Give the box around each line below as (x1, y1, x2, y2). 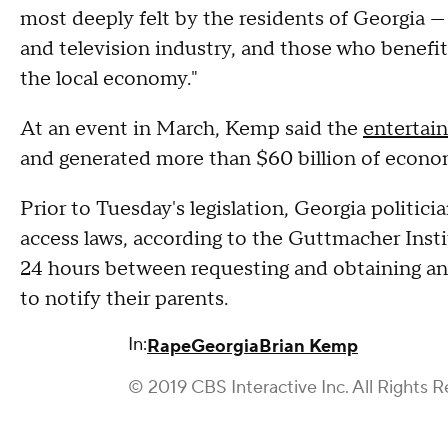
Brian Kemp (259, 334, 358, 358)
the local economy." (20, 65, 198, 92)
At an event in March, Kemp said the (20, 115, 363, 142)
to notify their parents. (20, 285, 228, 312)
